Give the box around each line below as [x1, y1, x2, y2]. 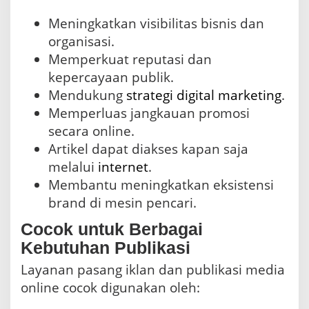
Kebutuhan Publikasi [21, 237, 190, 257]
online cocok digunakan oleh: [21, 278, 200, 297]
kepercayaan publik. [48, 68, 174, 87]
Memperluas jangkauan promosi [48, 104, 250, 123]
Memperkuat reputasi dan [48, 50, 212, 69]
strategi [126, 86, 173, 105]
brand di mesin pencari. [48, 194, 197, 212]
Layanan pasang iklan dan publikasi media [21, 260, 285, 279]
